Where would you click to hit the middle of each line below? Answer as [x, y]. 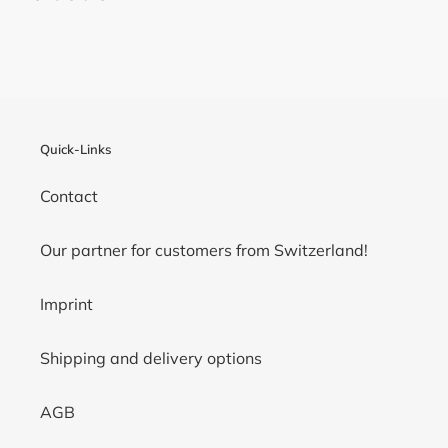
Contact [69, 196]
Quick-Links [75, 148]
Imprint [66, 304]
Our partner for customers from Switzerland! [204, 250]
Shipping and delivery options [151, 358]
